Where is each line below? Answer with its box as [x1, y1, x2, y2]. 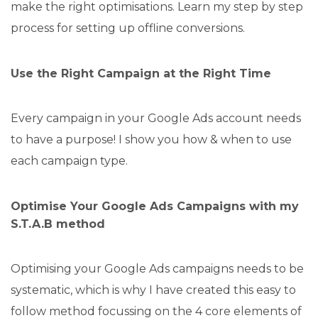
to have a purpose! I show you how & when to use [11, 132, 292, 146]
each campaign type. [11, 153, 128, 168]
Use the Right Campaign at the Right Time [11, 66, 271, 80]
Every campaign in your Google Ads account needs [11, 111, 301, 125]
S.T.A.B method [11, 216, 105, 231]
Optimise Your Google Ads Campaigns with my [11, 199, 299, 213]
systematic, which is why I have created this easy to [11, 283, 296, 297]
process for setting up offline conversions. [11, 21, 245, 35]
